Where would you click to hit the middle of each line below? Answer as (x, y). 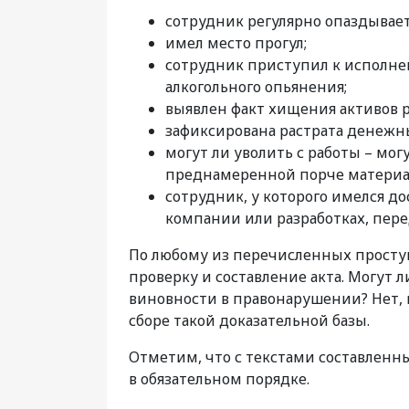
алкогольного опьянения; (256, 87)
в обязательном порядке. (219, 379)
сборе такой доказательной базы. (249, 321)
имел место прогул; (236, 43)
